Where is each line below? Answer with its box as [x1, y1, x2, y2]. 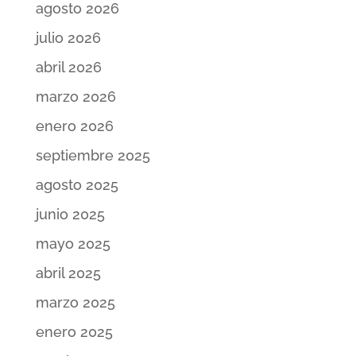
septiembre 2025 [35, 147, 150, 164]
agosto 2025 [35, 176, 118, 194]
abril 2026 [35, 59, 102, 76]
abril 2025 [35, 265, 101, 282]
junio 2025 [35, 206, 105, 223]
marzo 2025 [35, 294, 115, 311]
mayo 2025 [35, 235, 110, 253]
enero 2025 [35, 323, 113, 341]
